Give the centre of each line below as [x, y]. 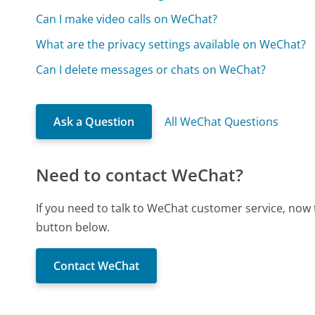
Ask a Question [94, 121]
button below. [73, 227]
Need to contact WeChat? [140, 174]
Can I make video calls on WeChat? [127, 19]
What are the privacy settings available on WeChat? [171, 44]
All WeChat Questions [222, 121]
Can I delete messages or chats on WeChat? [151, 69]
